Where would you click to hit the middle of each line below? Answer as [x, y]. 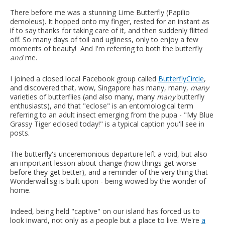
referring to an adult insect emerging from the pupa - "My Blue [112, 115]
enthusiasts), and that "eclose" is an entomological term [102, 105]
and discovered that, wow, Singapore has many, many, [100, 87]
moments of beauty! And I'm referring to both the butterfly [106, 48]
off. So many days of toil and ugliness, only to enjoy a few [104, 39]
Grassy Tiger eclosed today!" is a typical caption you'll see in [107, 124]
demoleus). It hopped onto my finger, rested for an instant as [110, 21]
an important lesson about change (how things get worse [103, 163]
